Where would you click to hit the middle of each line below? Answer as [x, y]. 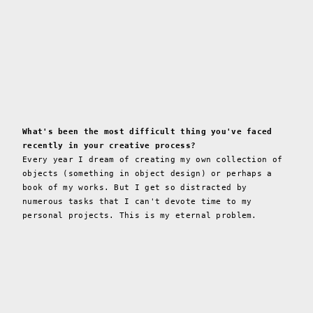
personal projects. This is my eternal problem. [140, 215]
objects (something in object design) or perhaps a [147, 173]
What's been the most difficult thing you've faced [147, 131]
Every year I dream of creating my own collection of [153, 159]
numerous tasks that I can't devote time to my [137, 201]
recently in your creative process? [109, 145]
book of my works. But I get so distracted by [135, 187]
